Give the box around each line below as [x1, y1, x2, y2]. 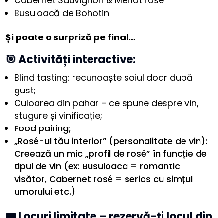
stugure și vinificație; [14, 109, 103, 122]
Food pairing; [14, 122, 72, 135]
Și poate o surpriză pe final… [5, 31, 136, 44]
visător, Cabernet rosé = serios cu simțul [14, 173, 193, 185]
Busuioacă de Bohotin [14, 7, 109, 19]
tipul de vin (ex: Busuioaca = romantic [14, 160, 181, 173]
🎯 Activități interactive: [5, 52, 136, 68]
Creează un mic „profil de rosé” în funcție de [14, 147, 207, 160]
